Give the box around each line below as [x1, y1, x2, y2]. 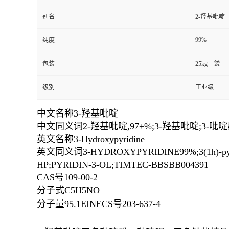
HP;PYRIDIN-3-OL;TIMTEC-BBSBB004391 [37, 159, 209, 170]
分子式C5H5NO [37, 185, 100, 195]
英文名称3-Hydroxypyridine [37, 134, 145, 144]
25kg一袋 [195, 60, 220, 67]
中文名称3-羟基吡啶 [37, 108, 118, 119]
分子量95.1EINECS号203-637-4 [37, 199, 161, 209]
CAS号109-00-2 [37, 172, 98, 182]
